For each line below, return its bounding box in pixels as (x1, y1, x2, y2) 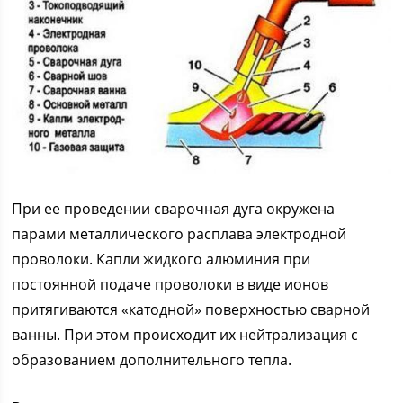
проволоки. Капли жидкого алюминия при (12, 249, 311, 270)
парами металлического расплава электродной (12, 224, 347, 245)
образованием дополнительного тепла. (12, 350, 292, 371)
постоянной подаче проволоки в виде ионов (12, 274, 329, 295)
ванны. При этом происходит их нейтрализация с (12, 325, 359, 345)
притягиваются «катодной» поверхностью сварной (12, 300, 371, 320)
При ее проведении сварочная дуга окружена (12, 199, 336, 219)
